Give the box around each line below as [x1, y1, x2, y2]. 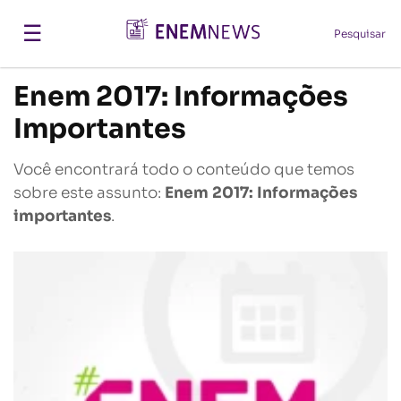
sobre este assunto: [13, 183, 165, 202]
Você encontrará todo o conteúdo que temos [13, 160, 354, 179]
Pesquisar [333, 26, 386, 40]
